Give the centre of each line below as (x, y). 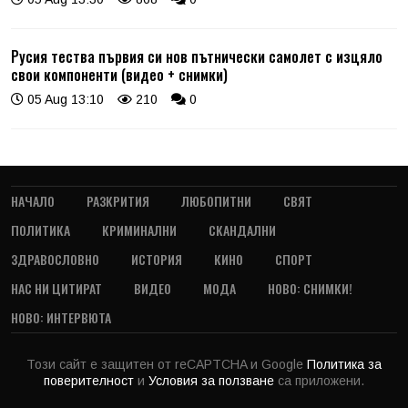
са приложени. (321, 380)
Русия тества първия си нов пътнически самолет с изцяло (197, 56)
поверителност (91, 380)
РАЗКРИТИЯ (118, 200)
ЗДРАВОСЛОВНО (55, 259)
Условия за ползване (213, 380)
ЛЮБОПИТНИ (216, 200)
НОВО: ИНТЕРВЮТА (61, 317)
